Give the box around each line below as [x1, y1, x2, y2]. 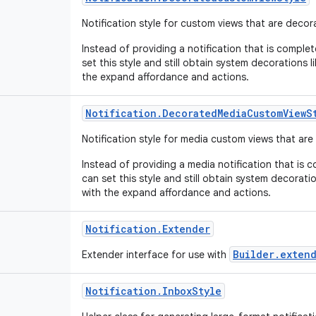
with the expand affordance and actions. [82, 186, 274, 199]
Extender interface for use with [82, 248, 229, 261]
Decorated [162, 107, 217, 120]
